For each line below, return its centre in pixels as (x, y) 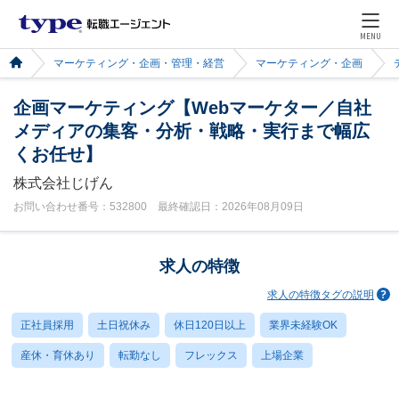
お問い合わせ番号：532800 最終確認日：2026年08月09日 (159, 207)
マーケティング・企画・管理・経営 (139, 63)
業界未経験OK (303, 325)
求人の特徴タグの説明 (321, 294)
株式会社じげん (63, 183)
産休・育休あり (58, 355)
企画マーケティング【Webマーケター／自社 (192, 108)
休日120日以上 (210, 325)
